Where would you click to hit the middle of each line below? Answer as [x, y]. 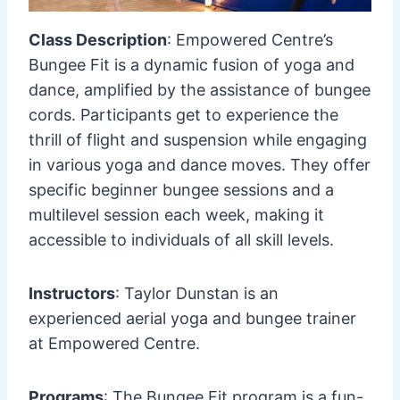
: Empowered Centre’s [250, 39]
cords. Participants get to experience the [183, 114]
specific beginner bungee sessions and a [181, 189]
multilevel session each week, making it [176, 214]
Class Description [98, 39]
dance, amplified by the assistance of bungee [200, 89]
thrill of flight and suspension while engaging [198, 139]
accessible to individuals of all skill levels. [181, 239]
